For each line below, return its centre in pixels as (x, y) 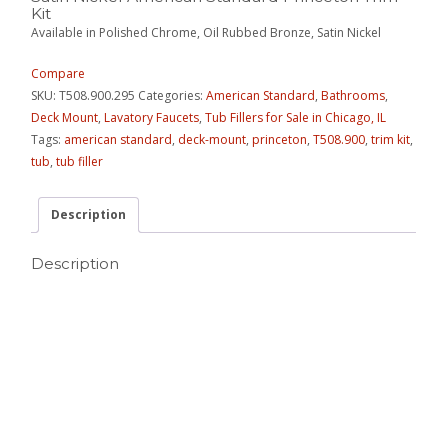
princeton (280, 140)
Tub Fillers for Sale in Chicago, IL (296, 118)
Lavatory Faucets (152, 118)
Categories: (172, 96)
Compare (58, 74)
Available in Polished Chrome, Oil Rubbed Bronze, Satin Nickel (206, 32)
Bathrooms (353, 96)
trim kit (391, 140)
